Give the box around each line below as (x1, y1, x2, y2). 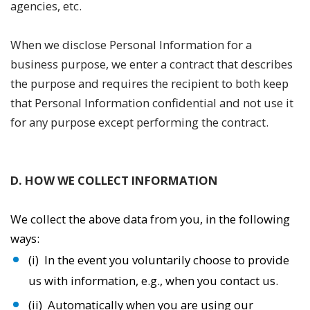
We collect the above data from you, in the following (10, 211, 290, 227)
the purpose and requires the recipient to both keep (10, 75, 289, 91)
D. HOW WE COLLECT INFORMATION (10, 172, 218, 188)
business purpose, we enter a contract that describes (10, 56, 293, 72)
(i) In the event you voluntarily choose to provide (28, 252, 290, 268)
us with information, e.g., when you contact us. (28, 273, 279, 289)
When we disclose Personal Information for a (10, 37, 252, 53)
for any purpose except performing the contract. (10, 114, 268, 130)
